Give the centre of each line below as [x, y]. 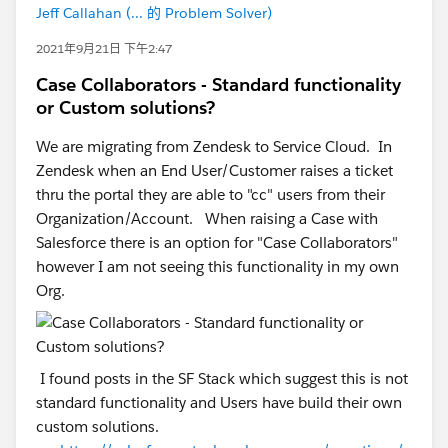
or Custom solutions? [125, 107]
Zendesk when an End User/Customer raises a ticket [214, 170]
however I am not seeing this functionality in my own [217, 266]
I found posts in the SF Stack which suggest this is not [222, 378]
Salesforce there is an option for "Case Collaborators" [217, 242]
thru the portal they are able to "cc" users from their [210, 194]
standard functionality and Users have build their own [219, 402]
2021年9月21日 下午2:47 [104, 48]
